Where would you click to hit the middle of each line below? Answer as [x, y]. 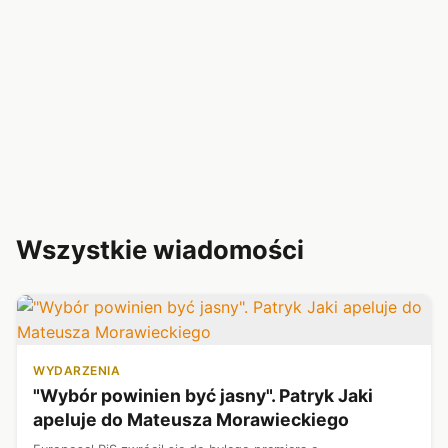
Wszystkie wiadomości [160, 249]
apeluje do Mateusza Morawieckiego [191, 419]
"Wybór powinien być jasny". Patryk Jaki [203, 395]
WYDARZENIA [76, 370]
